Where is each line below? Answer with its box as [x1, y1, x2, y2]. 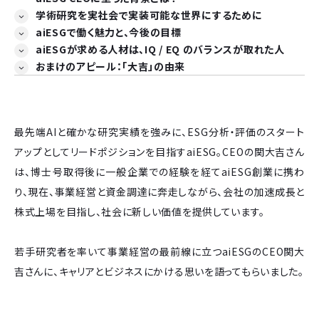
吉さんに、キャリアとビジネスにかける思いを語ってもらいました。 [14, 263, 304, 278]
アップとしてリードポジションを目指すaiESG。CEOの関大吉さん [14, 144, 305, 159]
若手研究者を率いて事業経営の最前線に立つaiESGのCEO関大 [14, 244, 305, 258]
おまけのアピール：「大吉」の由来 [36, 58, 186, 73]
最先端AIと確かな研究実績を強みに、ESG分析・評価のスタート [14, 124, 305, 139]
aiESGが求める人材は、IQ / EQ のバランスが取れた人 [36, 41, 285, 56]
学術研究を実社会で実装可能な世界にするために [36, 7, 263, 22]
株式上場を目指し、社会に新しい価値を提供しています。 [14, 204, 265, 219]
